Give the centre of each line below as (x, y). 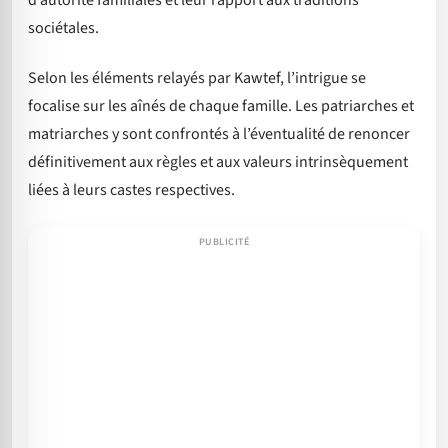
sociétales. (63, 27)
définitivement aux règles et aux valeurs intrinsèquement (218, 162)
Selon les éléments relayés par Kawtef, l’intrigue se (197, 78)
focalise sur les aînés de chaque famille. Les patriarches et (221, 106)
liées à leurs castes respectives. (131, 190)
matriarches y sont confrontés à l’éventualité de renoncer (219, 134)
